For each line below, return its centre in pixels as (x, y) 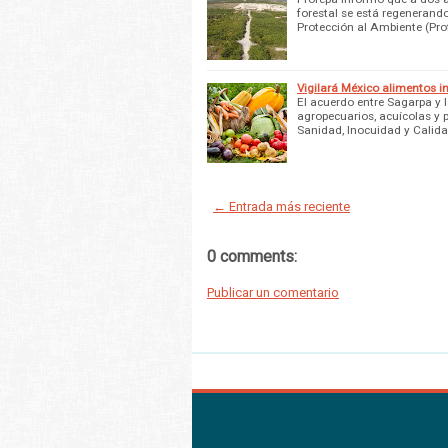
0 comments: (252, 256)
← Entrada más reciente (281, 206)
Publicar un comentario (273, 292)
